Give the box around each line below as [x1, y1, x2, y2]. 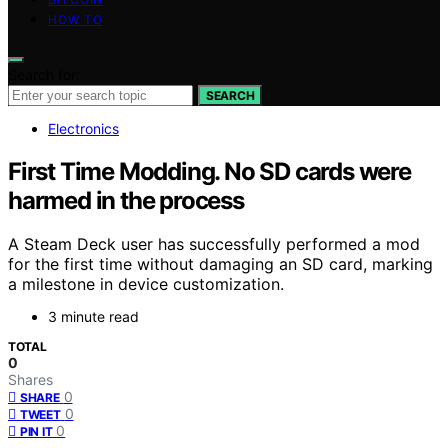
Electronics [48, 119, 119, 137]
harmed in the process [8, 185, 244, 215]
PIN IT [20, 424, 53, 440]
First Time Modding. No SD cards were [8, 156, 411, 186]
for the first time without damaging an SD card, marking [8, 254, 433, 275]
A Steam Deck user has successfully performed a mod [8, 234, 420, 255]
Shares [8, 371, 53, 389]
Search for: [8, 65, 80, 83]
